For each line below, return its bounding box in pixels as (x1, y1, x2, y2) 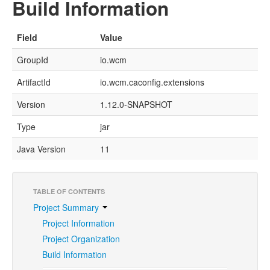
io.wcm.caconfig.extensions (100, 75, 204, 88)
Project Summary (33, 201, 101, 213)
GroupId (17, 53, 48, 66)
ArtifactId (17, 75, 51, 88)
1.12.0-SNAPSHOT (100, 98, 172, 110)
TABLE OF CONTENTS (33, 186, 105, 196)
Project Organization (42, 232, 120, 245)
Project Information (42, 216, 115, 229)
